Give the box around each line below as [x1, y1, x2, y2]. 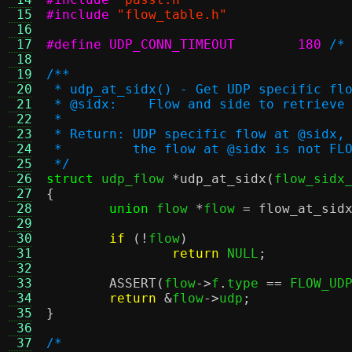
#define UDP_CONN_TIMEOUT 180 [298, 37, 321, 52]
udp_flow [93, 171, 172, 186]
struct [46, 171, 93, 186]
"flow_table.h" [117, 7, 227, 22]
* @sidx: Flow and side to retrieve [46, 97, 345, 112]
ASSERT [109, 276, 156, 291]
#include [46, 7, 109, 22]
